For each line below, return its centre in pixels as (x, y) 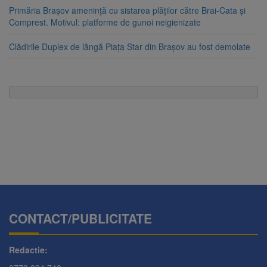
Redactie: (28, 250)
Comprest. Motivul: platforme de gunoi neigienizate (105, 22)
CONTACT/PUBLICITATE (80, 218)
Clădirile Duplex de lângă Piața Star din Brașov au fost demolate (130, 47)
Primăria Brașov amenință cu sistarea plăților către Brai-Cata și (127, 10)
